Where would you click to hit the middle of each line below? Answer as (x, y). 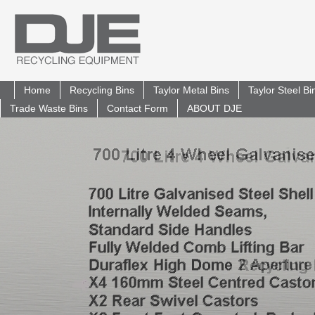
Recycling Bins (102, 90)
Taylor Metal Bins (191, 90)
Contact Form (137, 108)
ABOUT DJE (214, 108)
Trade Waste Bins (49, 108)
